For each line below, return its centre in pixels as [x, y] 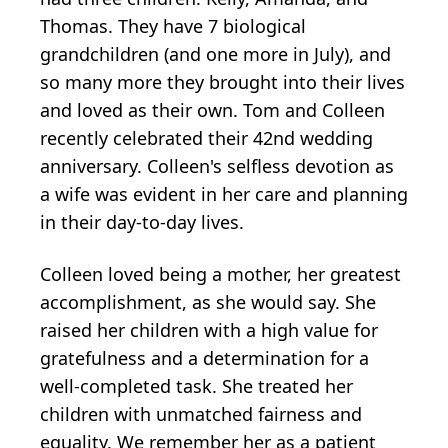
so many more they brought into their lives [222, 81]
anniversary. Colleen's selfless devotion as [217, 165]
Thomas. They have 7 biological [173, 25]
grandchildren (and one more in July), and [215, 53]
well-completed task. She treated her [196, 385]
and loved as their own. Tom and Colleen [212, 109]
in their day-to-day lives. [142, 221]
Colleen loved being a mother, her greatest [220, 273]
